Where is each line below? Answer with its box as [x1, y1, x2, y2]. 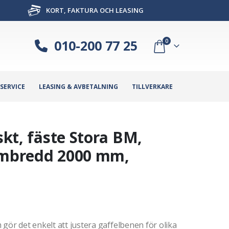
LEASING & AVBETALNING [39, 82, 118, 91]
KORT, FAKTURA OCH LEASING [44, 6, 144, 15]
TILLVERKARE [132, 82, 173, 91]
